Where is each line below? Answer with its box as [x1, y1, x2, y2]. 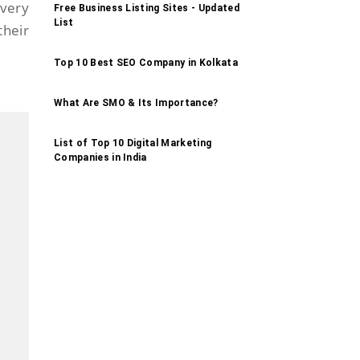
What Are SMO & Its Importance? [54, 96, 219, 108]
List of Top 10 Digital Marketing [54, 137, 212, 149]
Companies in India [54, 151, 147, 163]
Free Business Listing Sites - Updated [54, 2, 239, 14]
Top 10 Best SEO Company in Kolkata [54, 56, 238, 68]
